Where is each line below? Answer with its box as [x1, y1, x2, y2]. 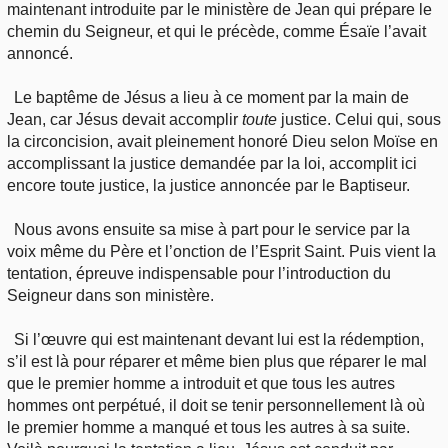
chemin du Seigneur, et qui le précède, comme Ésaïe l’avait [7, 22, 426, 40]
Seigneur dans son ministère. [7, 286, 214, 304]
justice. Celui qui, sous [277, 110, 441, 128]
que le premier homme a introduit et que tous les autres [7, 374, 395, 392]
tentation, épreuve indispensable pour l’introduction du [7, 264, 391, 282]
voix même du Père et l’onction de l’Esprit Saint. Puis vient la [7, 242, 436, 260]
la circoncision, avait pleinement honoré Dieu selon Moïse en [7, 132, 438, 150]
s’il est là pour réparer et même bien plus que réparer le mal [7, 352, 427, 370]
